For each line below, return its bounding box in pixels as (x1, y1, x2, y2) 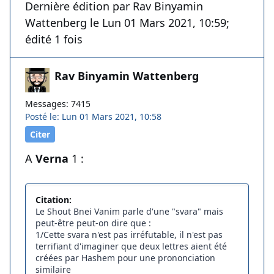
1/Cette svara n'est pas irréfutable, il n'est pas (35, 229, 223, 241)
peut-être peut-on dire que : (35, 217, 151, 229)
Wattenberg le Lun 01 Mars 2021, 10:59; (25, 15, 229, 31)
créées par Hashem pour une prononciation (35, 252, 215, 264)
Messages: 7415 (25, 98, 91, 110)
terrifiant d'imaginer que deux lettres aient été (35, 240, 227, 253)
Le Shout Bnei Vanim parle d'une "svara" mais (35, 206, 223, 218)
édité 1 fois (25, 32, 83, 47)
